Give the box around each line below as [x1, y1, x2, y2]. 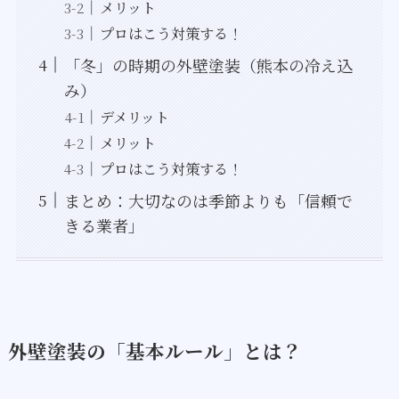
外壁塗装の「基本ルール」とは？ [7, 337, 302, 365]
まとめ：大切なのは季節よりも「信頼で [63, 188, 353, 212]
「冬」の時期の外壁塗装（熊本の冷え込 [63, 53, 353, 77]
